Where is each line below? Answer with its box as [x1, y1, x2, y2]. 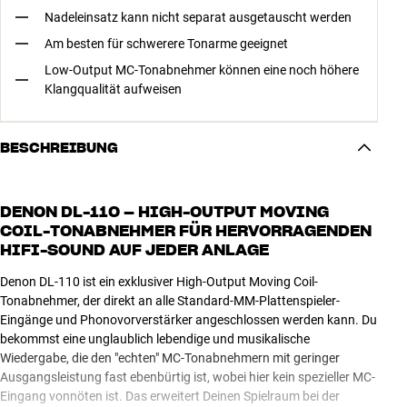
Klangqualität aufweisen [45, 81, 182, 96]
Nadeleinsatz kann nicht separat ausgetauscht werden [45, 9, 352, 25]
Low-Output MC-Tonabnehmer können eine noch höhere [45, 62, 359, 77]
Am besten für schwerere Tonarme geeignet [45, 35, 288, 51]
